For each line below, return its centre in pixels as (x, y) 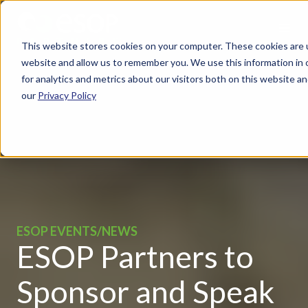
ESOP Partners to (135, 256)
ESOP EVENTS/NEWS (77, 231)
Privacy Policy (67, 95)
